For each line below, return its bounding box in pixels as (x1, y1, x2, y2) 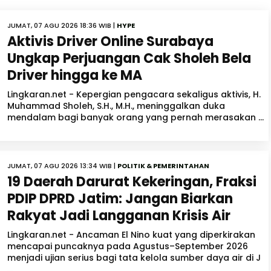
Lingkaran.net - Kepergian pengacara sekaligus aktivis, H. (7, 88, 261, 101)
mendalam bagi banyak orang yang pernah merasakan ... (7, 111, 264, 124)
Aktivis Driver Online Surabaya (7, 32, 214, 51)
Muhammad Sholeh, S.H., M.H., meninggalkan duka (7, 100, 225, 113)
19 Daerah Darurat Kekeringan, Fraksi (7, 172, 256, 192)
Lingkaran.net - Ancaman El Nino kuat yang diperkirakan (7, 229, 255, 241)
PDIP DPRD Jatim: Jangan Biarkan (7, 189, 233, 209)
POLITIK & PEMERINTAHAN (117, 161, 209, 171)
